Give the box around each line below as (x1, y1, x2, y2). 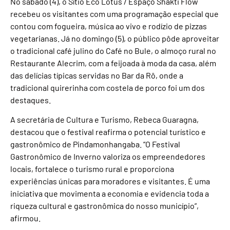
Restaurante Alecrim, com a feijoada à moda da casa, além (10, 58, 216, 68)
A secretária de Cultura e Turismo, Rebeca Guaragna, (10, 114, 199, 125)
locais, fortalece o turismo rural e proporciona (10, 164, 174, 174)
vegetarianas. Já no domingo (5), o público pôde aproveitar (10, 33, 219, 44)
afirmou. (10, 213, 41, 223)
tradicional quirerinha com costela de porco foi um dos (10, 83, 205, 93)
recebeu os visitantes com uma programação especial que (10, 9, 219, 19)
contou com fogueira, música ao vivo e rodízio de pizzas (10, 21, 207, 31)
